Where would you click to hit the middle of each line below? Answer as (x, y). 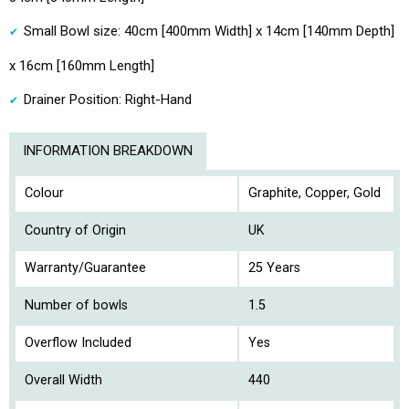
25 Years (274, 268)
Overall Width (63, 381)
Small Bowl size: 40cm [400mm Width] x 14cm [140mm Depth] (209, 31)
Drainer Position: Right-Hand (108, 100)
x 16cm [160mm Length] (82, 66)
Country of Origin (75, 231)
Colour (44, 194)
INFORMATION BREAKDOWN (108, 151)
